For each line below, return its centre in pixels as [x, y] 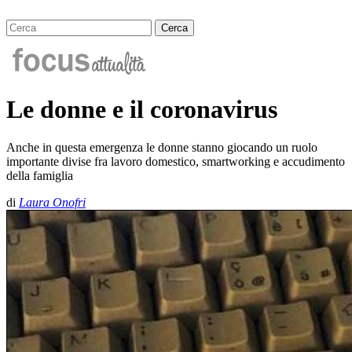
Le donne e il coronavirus [142, 109]
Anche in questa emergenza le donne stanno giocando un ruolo [162, 148]
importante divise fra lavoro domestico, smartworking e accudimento [176, 162]
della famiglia [40, 176]
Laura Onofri [52, 203]
